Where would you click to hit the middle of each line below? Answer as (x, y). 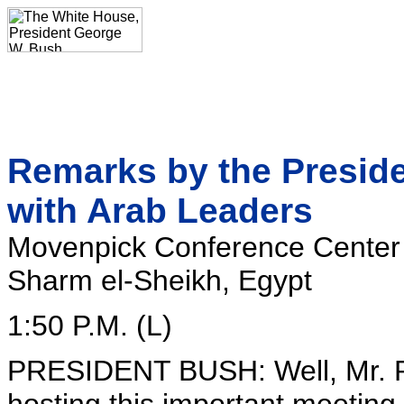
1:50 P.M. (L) (90, 326)
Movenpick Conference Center (204, 247)
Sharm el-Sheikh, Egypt (160, 280)
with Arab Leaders (160, 211)
